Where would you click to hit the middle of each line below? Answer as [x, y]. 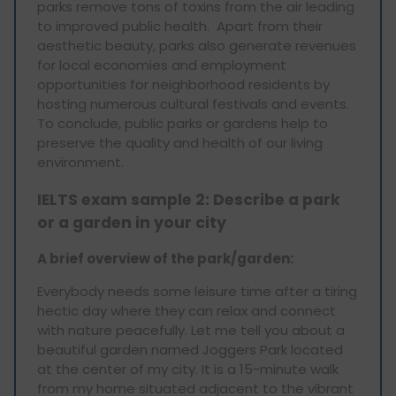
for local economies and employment [162, 65]
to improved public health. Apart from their [180, 27]
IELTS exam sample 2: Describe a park [189, 199]
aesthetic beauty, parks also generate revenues [197, 46]
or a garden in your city [132, 222]
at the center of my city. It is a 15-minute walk [188, 369]
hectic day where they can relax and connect [187, 311]
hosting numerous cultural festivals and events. [193, 104]
